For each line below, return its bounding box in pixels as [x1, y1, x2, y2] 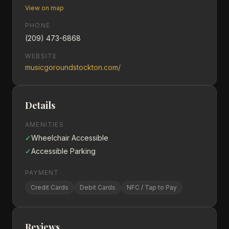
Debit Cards [80, 184, 116, 191]
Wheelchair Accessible [31, 133, 108, 142]
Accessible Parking [31, 147, 96, 155]
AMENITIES [25, 121, 64, 128]
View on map [25, 4, 64, 12]
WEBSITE [25, 52, 57, 60]
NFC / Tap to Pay [127, 184, 177, 191]
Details [25, 99, 55, 111]
